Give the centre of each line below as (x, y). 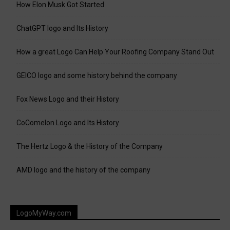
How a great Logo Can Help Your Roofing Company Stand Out (115, 52)
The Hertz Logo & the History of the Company (90, 147)
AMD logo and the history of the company (83, 170)
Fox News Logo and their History (68, 99)
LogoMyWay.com (44, 213)
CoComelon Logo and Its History (68, 123)
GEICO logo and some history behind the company (97, 76)
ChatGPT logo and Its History (62, 28)
